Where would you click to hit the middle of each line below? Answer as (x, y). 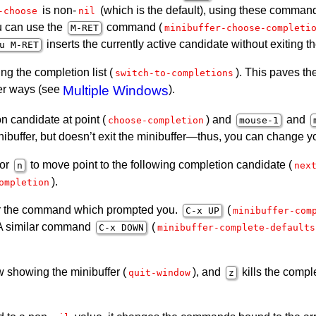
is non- (58, 10)
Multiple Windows (116, 90)
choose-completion (156, 120)
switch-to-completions (174, 73)
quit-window (159, 272)
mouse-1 (259, 120)
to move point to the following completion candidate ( (160, 164)
